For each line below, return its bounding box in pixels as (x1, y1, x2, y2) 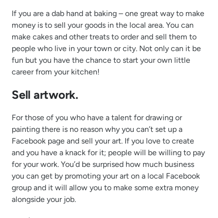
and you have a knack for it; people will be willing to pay (12, 147, 205, 157)
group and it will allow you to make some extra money (12, 182, 199, 192)
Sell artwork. (12, 87, 78, 102)
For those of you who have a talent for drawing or (12, 112, 182, 122)
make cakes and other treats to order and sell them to (12, 32, 197, 41)
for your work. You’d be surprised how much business (12, 159, 194, 169)
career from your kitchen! (12, 67, 100, 76)
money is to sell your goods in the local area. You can (12, 20, 194, 30)
